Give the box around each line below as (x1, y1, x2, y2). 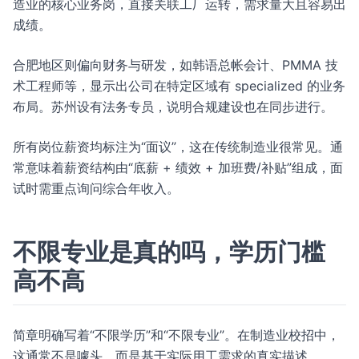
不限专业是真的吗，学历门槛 (13, 237, 325, 266)
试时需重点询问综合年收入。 (13, 180, 179, 196)
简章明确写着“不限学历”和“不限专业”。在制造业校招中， (13, 327, 340, 343)
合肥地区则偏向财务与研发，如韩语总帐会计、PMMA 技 (13, 57, 338, 73)
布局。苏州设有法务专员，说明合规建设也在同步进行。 (13, 99, 333, 115)
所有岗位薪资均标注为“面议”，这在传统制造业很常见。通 (13, 139, 343, 155)
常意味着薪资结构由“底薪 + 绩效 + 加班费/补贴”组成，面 (13, 159, 343, 175)
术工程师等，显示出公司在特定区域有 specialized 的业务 (13, 78, 345, 94)
